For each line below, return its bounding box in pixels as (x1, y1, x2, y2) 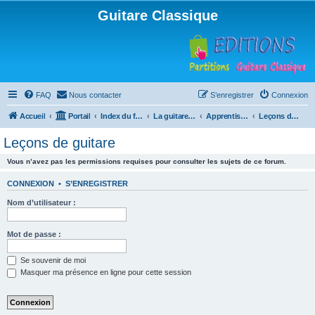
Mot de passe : (7, 229, 61, 238)
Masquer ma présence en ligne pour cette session (18, 268, 191, 277)
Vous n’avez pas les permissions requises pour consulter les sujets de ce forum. (7, 157, 286, 165)
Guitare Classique (97, 8, 218, 23)
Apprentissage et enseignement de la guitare (240, 112, 248, 120)
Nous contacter (69, 91, 122, 99)
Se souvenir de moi (18, 255, 86, 264)
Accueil (20, 112, 46, 120)
